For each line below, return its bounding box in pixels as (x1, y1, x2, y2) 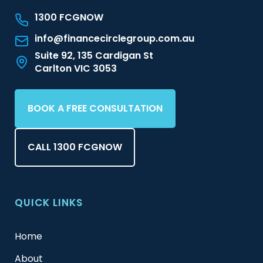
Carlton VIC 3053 (35, 62, 117, 76)
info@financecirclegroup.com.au (35, 32, 194, 46)
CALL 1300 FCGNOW (28, 140, 122, 154)
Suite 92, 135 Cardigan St (35, 49, 153, 63)
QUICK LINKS (15, 195, 83, 210)
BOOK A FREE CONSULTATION (28, 102, 163, 116)
